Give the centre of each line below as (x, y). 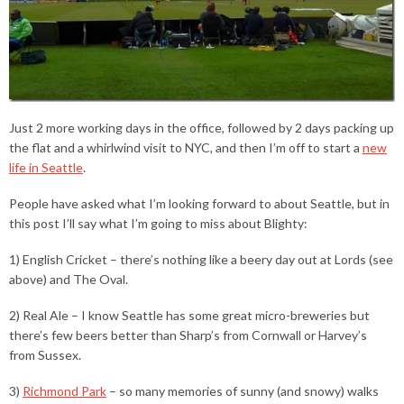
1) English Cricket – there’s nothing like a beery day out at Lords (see (201, 260)
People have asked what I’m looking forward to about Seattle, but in (199, 204)
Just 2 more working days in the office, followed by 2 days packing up (202, 128)
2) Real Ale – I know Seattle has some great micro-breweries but (189, 316)
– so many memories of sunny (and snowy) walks (243, 391)
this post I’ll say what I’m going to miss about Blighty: (158, 224)
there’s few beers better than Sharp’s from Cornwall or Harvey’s (188, 335)
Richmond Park (64, 391)
